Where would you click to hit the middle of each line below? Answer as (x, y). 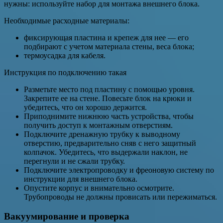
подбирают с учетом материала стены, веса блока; (109, 47)
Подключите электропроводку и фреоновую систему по (119, 170)
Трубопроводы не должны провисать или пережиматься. (121, 197)
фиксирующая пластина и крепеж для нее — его (106, 38)
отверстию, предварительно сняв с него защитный (110, 143)
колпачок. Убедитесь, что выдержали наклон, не (106, 152)
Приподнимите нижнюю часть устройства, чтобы (109, 116)
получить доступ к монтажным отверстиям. (98, 125)
